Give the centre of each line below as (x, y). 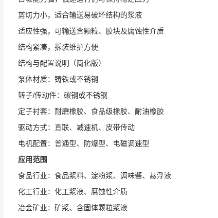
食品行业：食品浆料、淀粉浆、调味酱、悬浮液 (95, 175)
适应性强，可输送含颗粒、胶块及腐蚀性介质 (91, 31)
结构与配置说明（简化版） (62, 63)
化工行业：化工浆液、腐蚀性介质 (73, 191)
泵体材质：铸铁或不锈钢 (58, 79)
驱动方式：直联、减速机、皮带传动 (76, 127)
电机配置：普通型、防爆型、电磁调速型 (84, 143)
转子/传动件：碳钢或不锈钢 (63, 95)
